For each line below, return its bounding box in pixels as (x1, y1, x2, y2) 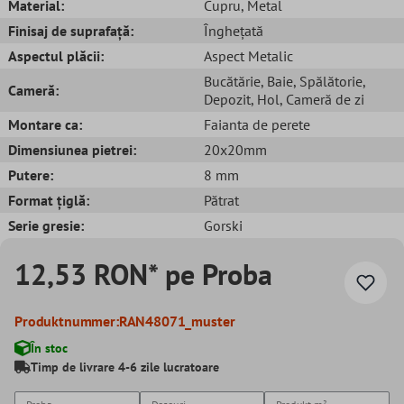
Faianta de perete (204, 115, 310, 133)
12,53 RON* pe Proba (14, 254, 272, 293)
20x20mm (204, 140, 267, 159)
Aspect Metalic (204, 46, 293, 65)
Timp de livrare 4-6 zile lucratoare (31, 358, 219, 375)
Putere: (8, 165, 53, 184)
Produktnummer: (14, 311, 119, 330)
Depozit (204, 89, 251, 108)
